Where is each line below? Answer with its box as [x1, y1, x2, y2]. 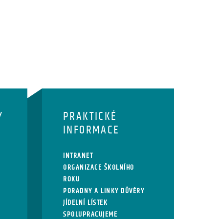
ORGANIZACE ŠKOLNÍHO [63, 164, 134, 171]
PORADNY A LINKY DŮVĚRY [63, 187, 145, 195]
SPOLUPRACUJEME [63, 211, 118, 218]
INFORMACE [63, 124, 120, 136]
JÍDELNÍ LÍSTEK [63, 199, 108, 206]
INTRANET [63, 152, 93, 159]
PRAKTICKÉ [63, 110, 117, 123]
